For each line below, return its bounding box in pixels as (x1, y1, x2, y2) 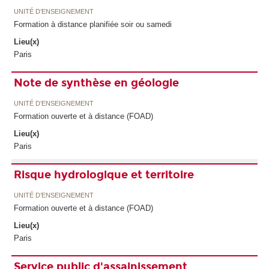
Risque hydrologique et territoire (13, 168, 194, 181)
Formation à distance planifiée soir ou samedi (13, 19, 172, 29)
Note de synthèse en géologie (13, 76, 179, 89)
